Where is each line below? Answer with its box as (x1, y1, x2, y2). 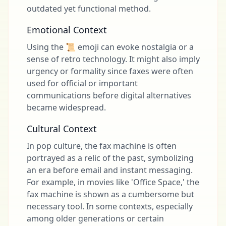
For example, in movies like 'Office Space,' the (27, 177, 199, 188)
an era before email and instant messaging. (27, 164, 193, 176)
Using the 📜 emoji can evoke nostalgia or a (27, 41, 194, 52)
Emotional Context (27, 24, 107, 36)
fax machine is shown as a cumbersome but (27, 189, 194, 200)
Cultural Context (27, 123, 97, 135)
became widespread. (27, 102, 106, 113)
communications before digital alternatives (27, 90, 191, 101)
